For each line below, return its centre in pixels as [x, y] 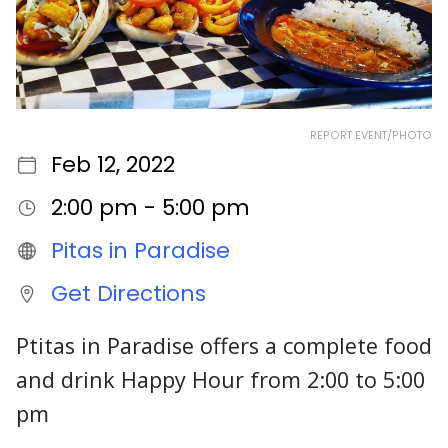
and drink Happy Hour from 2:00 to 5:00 [220, 379]
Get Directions [128, 294]
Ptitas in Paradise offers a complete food [224, 345]
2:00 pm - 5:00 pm [150, 208]
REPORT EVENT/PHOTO [371, 136]
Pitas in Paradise [140, 251]
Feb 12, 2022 [112, 165]
